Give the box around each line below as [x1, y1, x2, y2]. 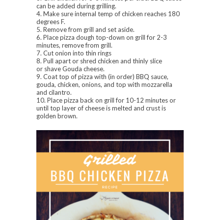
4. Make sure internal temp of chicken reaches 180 [36, 10, 180, 18]
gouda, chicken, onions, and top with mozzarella [36, 81, 172, 89]
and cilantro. [36, 88, 72, 97]
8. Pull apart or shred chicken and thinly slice [36, 57, 162, 65]
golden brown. [36, 112, 78, 120]
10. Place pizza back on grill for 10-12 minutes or [36, 96, 176, 105]
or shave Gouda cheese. [36, 65, 105, 73]
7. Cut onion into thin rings [36, 49, 111, 57]
